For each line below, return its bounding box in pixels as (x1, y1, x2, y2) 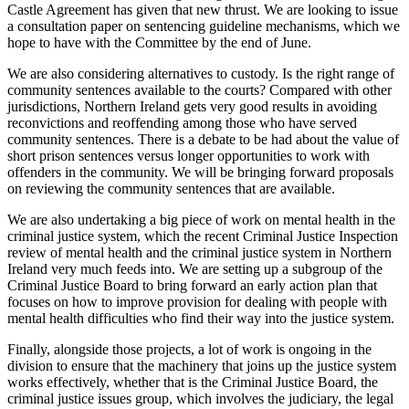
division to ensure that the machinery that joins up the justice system (7, 357, 396, 373)
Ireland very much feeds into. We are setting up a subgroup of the (7, 260, 383, 277)
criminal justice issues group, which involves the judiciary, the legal (7, 390, 393, 406)
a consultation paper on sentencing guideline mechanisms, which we (7, 17, 400, 34)
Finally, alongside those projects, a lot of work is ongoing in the (7, 341, 372, 357)
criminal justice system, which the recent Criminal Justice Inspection (7, 227, 398, 244)
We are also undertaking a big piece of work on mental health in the (7, 211, 395, 227)
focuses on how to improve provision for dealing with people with (7, 293, 387, 309)
